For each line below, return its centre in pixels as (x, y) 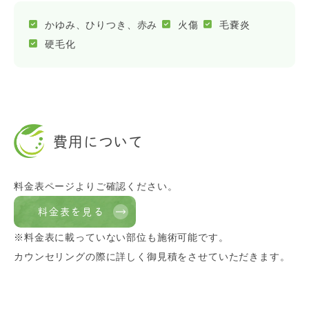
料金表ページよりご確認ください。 (96, 186)
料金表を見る (71, 211)
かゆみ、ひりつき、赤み (101, 24)
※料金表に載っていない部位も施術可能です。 (121, 237)
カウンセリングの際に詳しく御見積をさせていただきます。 (152, 256)
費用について (99, 141)
